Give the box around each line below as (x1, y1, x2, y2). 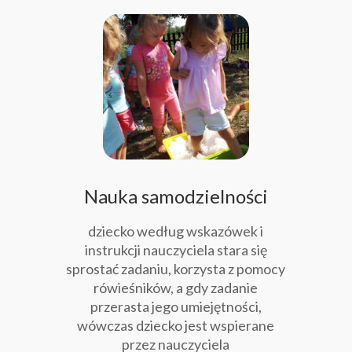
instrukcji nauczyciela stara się (84, 241, 267, 259)
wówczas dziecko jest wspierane (77, 317, 275, 335)
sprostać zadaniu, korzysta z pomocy (66, 260, 286, 278)
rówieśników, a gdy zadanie (93, 279, 258, 297)
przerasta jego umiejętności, (90, 298, 262, 316)
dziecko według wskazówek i (88, 222, 264, 240)
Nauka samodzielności (83, 185, 268, 208)
